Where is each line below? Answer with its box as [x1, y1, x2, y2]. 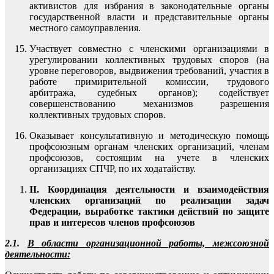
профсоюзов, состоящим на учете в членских [29, 152, 269, 163]
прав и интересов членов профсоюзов [29, 217, 195, 228]
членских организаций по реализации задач [29, 194, 269, 206]
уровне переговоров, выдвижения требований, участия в [29, 65, 269, 76]
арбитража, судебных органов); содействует [29, 87, 269, 98]
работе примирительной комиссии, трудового [29, 76, 269, 87]
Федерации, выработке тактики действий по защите [29, 206, 269, 217]
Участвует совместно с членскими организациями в [29, 43, 269, 54]
